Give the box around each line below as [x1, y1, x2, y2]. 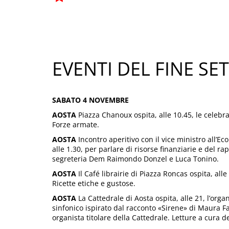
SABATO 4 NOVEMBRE [52, 95, 129, 105]
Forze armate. [52, 119, 99, 129]
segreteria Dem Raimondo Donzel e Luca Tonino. [52, 153, 219, 164]
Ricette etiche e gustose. [52, 178, 135, 188]
